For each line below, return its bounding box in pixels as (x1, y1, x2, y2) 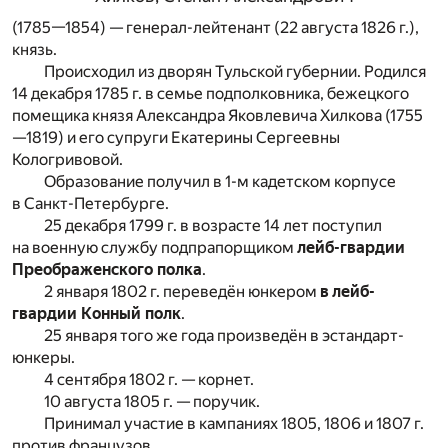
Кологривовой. (12, 149, 123, 169)
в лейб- (320, 281, 375, 301)
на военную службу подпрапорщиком (12, 237, 297, 257)
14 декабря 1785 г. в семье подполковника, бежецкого (12, 83, 409, 103)
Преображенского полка (12, 259, 202, 279)
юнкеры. (12, 347, 75, 367)
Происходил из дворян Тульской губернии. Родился (44, 61, 426, 81)
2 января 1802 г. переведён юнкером (44, 281, 320, 301)
